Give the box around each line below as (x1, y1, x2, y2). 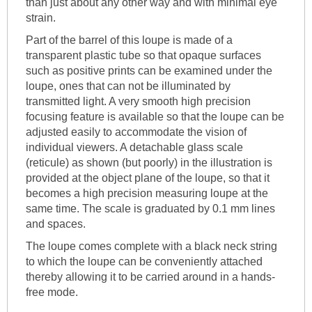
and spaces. (25, 218, 86, 231)
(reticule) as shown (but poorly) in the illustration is (25, 157, 272, 169)
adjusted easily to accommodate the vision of (25, 126, 247, 139)
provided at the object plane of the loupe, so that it (25, 172, 270, 185)
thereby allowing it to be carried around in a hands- (25, 271, 275, 283)
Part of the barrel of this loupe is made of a (25, 34, 233, 47)
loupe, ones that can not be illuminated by (25, 80, 231, 93)
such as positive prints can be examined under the (25, 65, 272, 77)
